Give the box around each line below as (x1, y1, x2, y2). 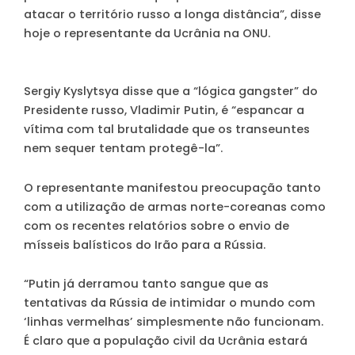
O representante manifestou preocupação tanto (24, 179, 321, 196)
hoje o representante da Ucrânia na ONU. (24, 25, 270, 41)
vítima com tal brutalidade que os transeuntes (24, 121, 310, 138)
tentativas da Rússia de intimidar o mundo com (24, 295, 315, 311)
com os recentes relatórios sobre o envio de (24, 217, 289, 234)
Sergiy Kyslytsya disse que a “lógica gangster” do (24, 83, 318, 100)
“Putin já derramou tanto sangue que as (24, 276, 269, 292)
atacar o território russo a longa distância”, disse (24, 6, 321, 22)
